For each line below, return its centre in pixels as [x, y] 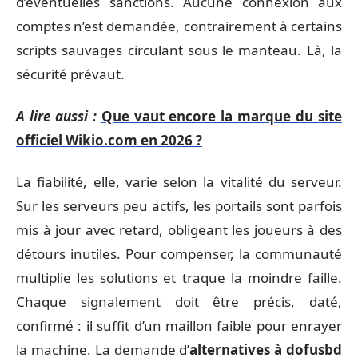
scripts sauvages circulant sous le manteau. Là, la [179, 50]
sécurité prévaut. [70, 74]
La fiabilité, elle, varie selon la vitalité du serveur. [179, 182]
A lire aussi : [56, 116]
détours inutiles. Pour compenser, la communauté [179, 254]
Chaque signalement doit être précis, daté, [179, 302]
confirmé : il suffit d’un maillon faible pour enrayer [179, 326]
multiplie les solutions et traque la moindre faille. [179, 278]
